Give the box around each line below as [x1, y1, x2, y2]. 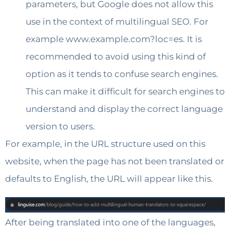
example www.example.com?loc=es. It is [26, 33, 202, 44]
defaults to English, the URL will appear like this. [5, 173, 213, 184]
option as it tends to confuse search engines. [26, 68, 218, 79]
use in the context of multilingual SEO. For [26, 16, 208, 27]
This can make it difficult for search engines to [26, 86, 225, 97]
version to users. [26, 121, 95, 131]
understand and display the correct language [26, 103, 223, 114]
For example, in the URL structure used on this [5, 138, 205, 149]
